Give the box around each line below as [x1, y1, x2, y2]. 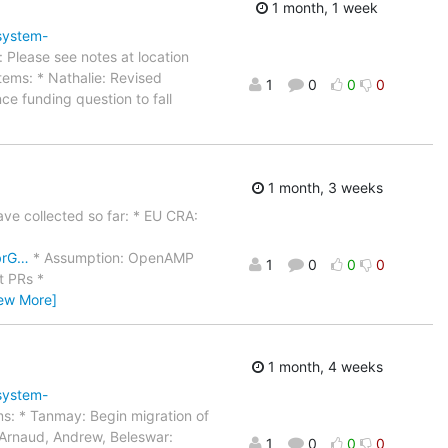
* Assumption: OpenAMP [29, 248, 194, 266]
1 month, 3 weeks [263, 178, 383, 196]
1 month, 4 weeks [263, 358, 383, 376]
